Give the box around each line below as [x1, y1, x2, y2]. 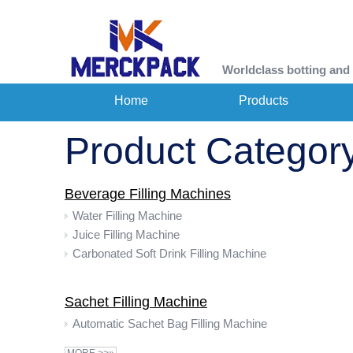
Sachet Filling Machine [65, 294, 207, 310]
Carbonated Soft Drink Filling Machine [72, 247, 266, 260]
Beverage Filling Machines [65, 186, 231, 202]
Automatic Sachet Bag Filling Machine [72, 317, 267, 330]
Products [238, 94, 288, 107]
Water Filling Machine [72, 209, 182, 222]
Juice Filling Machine [72, 228, 180, 241]
